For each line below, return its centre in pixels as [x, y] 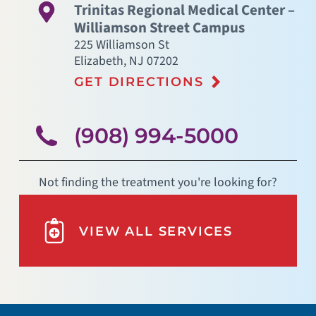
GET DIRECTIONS [139, 82]
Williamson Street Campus [159, 28]
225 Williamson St [121, 44]
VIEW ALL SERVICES [156, 231]
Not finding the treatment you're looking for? [158, 183]
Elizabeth [98, 61]
